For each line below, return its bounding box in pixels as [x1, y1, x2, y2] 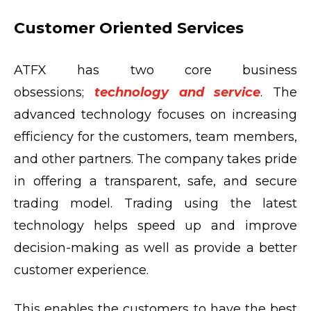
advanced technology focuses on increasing [14, 106, 297, 122]
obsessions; [14, 84, 94, 100]
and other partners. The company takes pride [14, 151, 297, 167]
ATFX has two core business [14, 62, 297, 78]
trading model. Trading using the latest [14, 195, 297, 211]
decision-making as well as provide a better [14, 239, 297, 255]
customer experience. [14, 262, 149, 278]
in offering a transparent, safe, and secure [14, 173, 297, 189]
